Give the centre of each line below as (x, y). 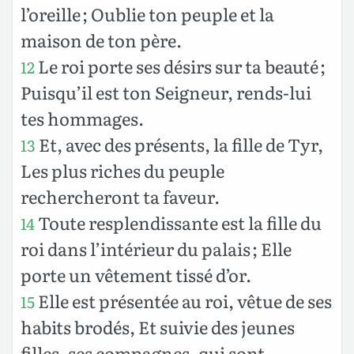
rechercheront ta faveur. (120, 196)
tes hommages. (82, 118)
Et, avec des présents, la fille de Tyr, (179, 144)
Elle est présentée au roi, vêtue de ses (183, 300)
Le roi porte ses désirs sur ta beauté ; (180, 66)
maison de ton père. (101, 40)
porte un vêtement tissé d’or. (136, 274)
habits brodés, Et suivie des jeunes (158, 326)
